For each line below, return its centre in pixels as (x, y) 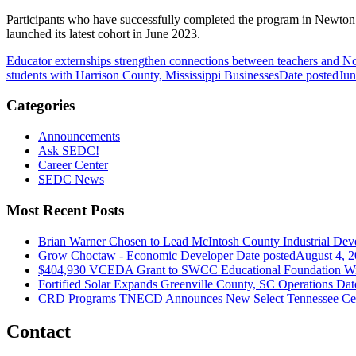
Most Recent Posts (65, 210)
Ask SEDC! (69, 151)
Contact (39, 332)
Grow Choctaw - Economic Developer (137, 255)
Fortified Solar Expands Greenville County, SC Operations (186, 284)
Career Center (73, 165)
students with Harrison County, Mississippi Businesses (143, 75)
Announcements (79, 137)
